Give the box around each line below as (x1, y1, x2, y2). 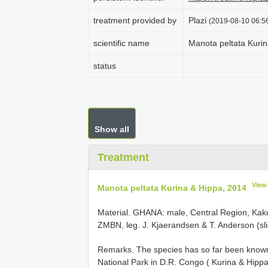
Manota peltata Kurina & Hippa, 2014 (98, 182, 246, 193)
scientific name (93, 38, 150, 48)
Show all (95, 124, 129, 134)
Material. (98, 207, 133, 217)
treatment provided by (93, 16, 176, 25)
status (93, 61, 116, 71)
